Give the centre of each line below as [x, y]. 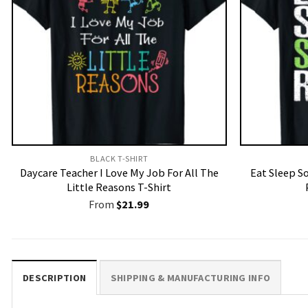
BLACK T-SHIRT [119, 159]
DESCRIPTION [55, 278]
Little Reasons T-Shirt [119, 187]
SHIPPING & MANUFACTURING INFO [190, 278]
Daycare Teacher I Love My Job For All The [119, 173]
